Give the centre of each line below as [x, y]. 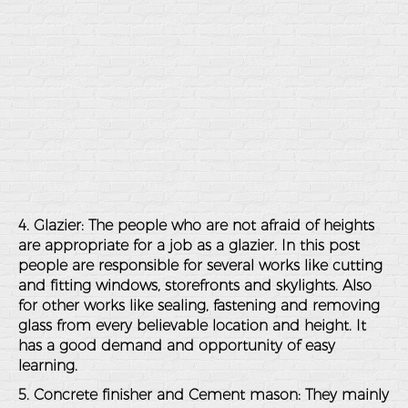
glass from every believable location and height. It [192, 326]
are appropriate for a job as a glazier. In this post [189, 245]
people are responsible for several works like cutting [200, 265]
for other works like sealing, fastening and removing [199, 306]
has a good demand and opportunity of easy [177, 346]
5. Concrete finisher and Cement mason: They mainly [204, 395]
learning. [48, 366]
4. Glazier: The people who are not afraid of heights [196, 225]
